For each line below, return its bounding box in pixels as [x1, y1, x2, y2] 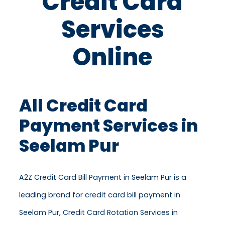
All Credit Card [19, 94, 148, 118]
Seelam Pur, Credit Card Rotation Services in [19, 207, 178, 218]
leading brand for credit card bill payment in [19, 190, 180, 200]
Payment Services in [19, 114, 198, 138]
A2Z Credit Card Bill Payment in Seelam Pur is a [19, 172, 186, 183]
